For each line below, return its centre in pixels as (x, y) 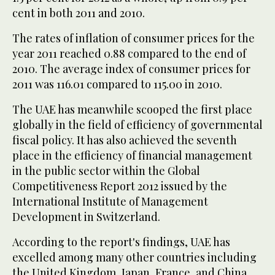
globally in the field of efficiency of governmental (137, 125)
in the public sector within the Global (106, 171)
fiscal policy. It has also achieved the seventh (125, 140)
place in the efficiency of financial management (132, 156)
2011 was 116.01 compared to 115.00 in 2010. (117, 84)
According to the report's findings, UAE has (121, 242)
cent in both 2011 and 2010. (79, 13)
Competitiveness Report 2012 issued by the (120, 186)
